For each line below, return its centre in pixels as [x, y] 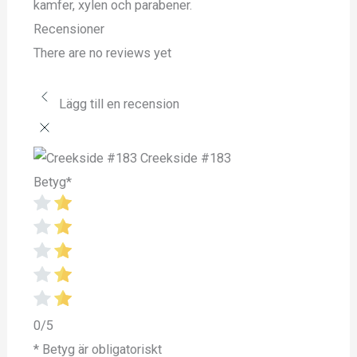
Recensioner [69, 29]
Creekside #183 [185, 158]
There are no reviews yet [102, 53]
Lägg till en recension [119, 104]
